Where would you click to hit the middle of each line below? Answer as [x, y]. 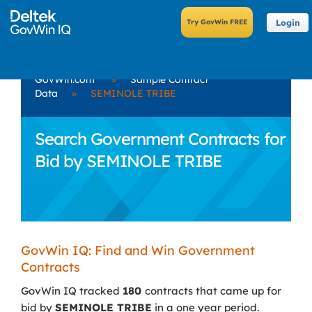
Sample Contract [169, 79]
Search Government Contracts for [160, 139]
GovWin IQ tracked [72, 291]
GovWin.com [65, 79]
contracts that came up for [213, 291]
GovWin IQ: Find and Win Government [138, 250]
